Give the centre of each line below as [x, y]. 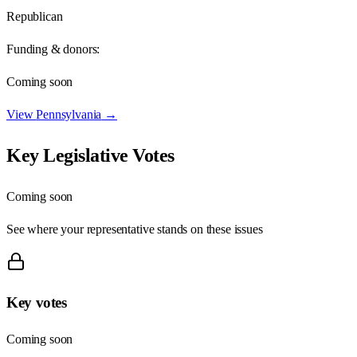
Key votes [37, 303]
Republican [35, 16]
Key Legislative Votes [90, 155]
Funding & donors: [53, 49]
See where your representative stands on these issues [135, 229]
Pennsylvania [69, 114]
